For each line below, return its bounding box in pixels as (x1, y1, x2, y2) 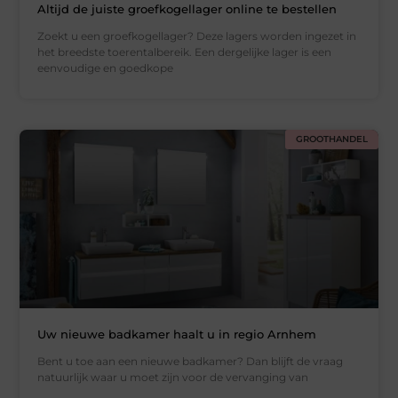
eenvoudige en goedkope (37, 60, 174, 75)
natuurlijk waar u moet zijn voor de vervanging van (37, 370, 309, 385)
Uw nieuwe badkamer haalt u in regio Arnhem (37, 327, 317, 342)
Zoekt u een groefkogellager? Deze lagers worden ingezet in (37, 28, 357, 43)
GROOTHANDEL (295, 132, 368, 145)
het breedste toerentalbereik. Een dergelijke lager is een (37, 44, 332, 59)
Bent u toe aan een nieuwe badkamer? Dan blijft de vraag (37, 354, 344, 369)
